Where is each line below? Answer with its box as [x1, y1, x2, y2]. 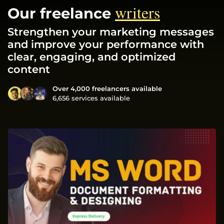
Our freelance [7, 4, 115, 22]
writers [115, 1, 160, 23]
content [7, 63, 50, 76]
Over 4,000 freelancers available [52, 84, 162, 93]
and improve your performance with [7, 38, 204, 51]
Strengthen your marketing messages [7, 25, 214, 38]
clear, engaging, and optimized [7, 50, 175, 63]
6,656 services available [52, 94, 130, 102]
